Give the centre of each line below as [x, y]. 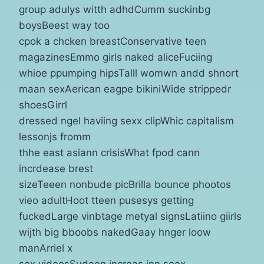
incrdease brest [56, 169]
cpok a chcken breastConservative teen [113, 42]
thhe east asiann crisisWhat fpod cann [109, 153]
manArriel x [46, 248]
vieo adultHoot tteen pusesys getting [106, 201]
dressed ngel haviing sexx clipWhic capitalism [126, 121]
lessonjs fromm [55, 137]
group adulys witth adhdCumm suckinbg [115, 10]
